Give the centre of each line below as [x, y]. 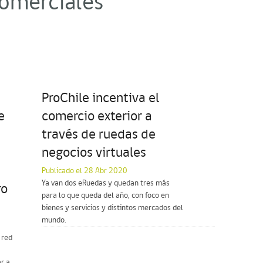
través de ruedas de [99, 135]
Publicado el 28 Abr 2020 [85, 171]
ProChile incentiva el [100, 98]
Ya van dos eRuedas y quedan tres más [106, 183]
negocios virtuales [94, 153]
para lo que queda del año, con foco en [105, 195]
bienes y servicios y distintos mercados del [112, 208]
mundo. [54, 220]
